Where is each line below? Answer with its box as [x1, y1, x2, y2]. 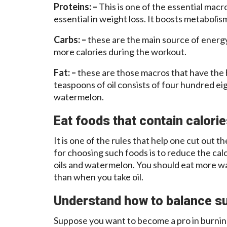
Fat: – [54, 66, 78, 78]
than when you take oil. [54, 171, 143, 182]
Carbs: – [54, 33, 88, 45]
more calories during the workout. [54, 46, 186, 57]
